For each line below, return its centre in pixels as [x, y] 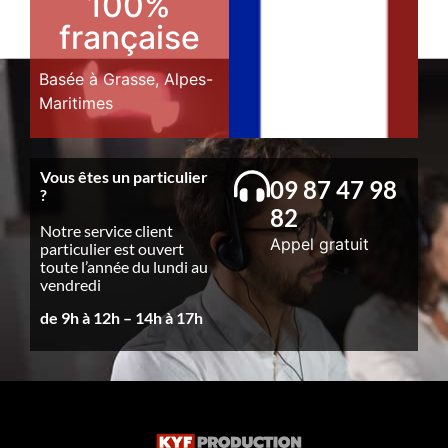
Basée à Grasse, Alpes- [126, 79]
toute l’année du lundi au [124, 267]
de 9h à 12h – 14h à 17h [121, 317]
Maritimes [76, 103]
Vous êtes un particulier [124, 177]
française [129, 37]
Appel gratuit [319, 244]
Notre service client [106, 231]
